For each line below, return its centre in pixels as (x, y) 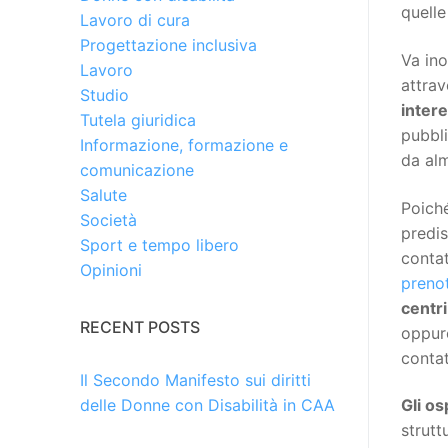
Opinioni (111, 270)
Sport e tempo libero (159, 245)
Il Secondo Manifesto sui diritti (195, 380)
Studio (104, 95)
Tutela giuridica (138, 120)
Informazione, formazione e (184, 145)
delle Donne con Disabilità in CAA (207, 405)
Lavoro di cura (135, 20)
